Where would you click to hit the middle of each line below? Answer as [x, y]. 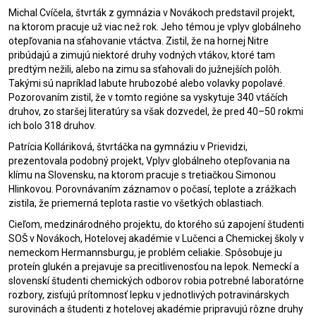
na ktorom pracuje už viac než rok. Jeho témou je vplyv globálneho [155, 27]
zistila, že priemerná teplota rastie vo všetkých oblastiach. [136, 203]
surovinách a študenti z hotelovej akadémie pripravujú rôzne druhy [156, 309]
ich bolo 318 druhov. [52, 126]
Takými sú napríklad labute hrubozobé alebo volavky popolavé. [147, 83]
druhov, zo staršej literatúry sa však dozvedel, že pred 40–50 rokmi [156, 111]
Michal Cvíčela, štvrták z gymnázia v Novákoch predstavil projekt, [152, 13]
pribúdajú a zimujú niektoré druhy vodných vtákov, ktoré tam [142, 55]
